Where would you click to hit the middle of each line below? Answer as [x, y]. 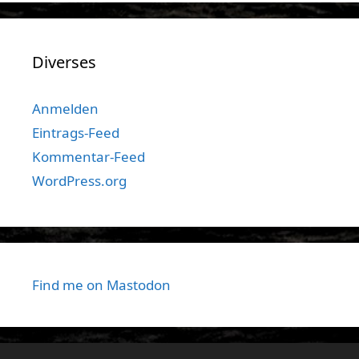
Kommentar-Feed [89, 156]
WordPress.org [79, 180]
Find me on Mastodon [101, 284]
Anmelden [65, 108]
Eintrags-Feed [76, 132]
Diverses [64, 62]
